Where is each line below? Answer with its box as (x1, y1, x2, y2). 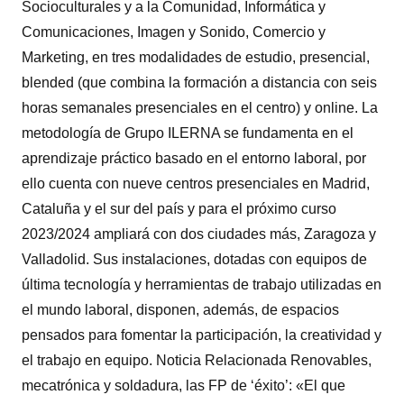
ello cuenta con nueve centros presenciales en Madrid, (22, 175, 370, 191)
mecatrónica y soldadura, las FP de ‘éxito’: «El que (22, 377, 345, 393)
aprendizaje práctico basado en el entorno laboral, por (22, 150, 366, 166)
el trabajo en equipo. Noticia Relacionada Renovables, (22, 352, 372, 368)
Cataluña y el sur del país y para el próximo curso (22, 200, 336, 216)
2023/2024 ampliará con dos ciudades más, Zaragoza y (22, 225, 376, 242)
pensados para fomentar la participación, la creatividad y (22, 326, 381, 343)
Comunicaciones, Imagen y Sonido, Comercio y (22, 23, 326, 40)
